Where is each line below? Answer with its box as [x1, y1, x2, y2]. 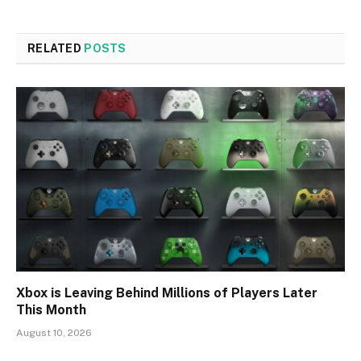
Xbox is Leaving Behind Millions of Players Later [16, 285, 317, 301]
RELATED [27, 41, 85, 55]
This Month [16, 302, 86, 318]
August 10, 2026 [16, 327, 92, 339]
